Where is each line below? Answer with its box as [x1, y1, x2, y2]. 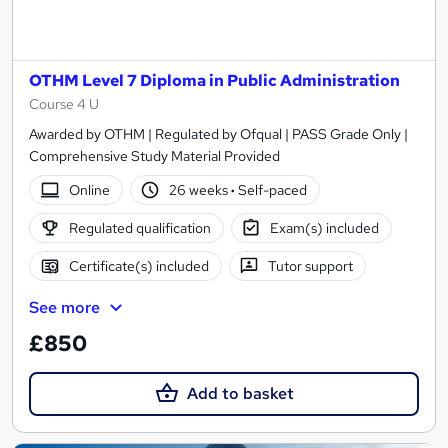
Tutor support [268, 257, 354, 276]
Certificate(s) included [68, 257, 209, 276]
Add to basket [186, 382, 294, 404]
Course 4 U [29, 95, 99, 114]
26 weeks [169, 181, 232, 200]
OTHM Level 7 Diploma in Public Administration [29, 70, 400, 92]
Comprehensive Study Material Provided [29, 147, 280, 166]
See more [29, 297, 100, 319]
